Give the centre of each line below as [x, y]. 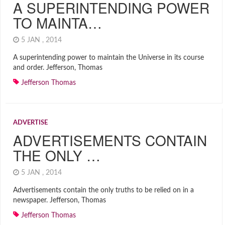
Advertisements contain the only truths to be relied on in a [103, 190]
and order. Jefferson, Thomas [58, 68]
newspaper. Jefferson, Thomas [60, 200]
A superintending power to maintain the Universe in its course [108, 58]
